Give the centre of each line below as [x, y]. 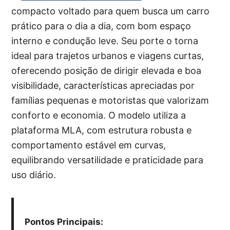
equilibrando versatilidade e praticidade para [108, 160]
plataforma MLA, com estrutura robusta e [102, 130]
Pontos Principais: [64, 222]
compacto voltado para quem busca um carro [111, 11]
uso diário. [34, 175]
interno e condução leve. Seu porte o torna [105, 41]
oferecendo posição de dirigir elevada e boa [107, 71]
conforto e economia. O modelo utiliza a [99, 116]
